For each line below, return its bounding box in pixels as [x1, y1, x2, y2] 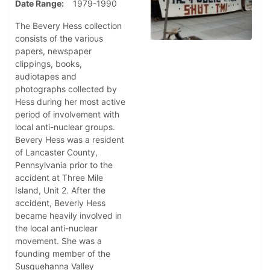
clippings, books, [15, 58, 82, 69]
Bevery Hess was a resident [15, 134, 124, 145]
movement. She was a [15, 236, 102, 246]
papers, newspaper [15, 46, 92, 57]
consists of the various [15, 33, 103, 44]
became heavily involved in [15, 210, 122, 221]
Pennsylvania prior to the [15, 160, 113, 171]
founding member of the [15, 248, 110, 259]
